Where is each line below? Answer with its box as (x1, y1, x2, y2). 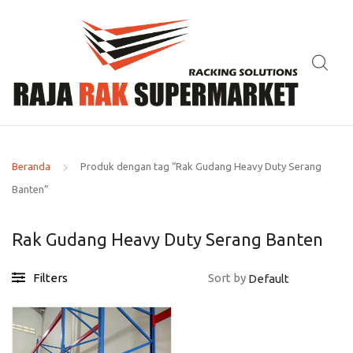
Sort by (208, 271, 248, 285)
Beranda (12, 161, 50, 173)
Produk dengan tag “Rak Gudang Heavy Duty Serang (80, 161, 321, 173)
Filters (33, 271, 68, 285)
